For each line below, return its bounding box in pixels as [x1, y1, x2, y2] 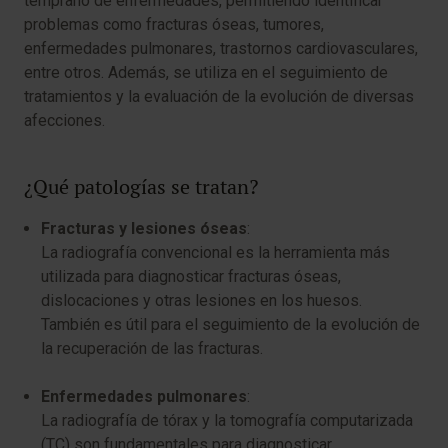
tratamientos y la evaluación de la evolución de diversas [24, 87, 414, 106]
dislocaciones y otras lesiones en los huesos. [41, 291, 362, 310]
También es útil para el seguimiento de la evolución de [41, 315, 420, 334]
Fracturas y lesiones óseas [41, 219, 247, 238]
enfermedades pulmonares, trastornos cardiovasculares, [24, 39, 418, 58]
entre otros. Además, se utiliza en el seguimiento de [24, 63, 388, 82]
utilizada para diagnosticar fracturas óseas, [41, 267, 341, 286]
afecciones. [24, 111, 105, 130]
